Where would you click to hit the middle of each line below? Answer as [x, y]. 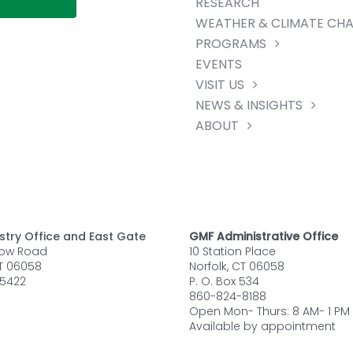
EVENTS [218, 65]
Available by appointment [262, 326]
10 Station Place [232, 251]
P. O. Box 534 [224, 281]
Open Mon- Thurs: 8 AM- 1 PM [269, 311]
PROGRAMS [230, 44]
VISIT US [219, 85]
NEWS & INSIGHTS [249, 106]
